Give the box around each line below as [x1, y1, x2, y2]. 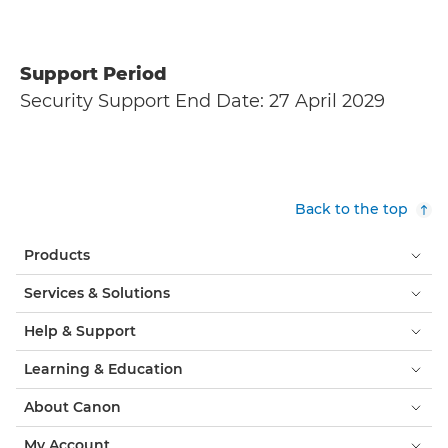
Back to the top [295, 200, 408, 219]
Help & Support [24, 322, 136, 341]
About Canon [24, 398, 121, 417]
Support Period [20, 63, 167, 86]
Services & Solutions [24, 284, 170, 303]
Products [24, 246, 90, 265]
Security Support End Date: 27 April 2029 [20, 90, 385, 113]
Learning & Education [24, 360, 183, 379]
